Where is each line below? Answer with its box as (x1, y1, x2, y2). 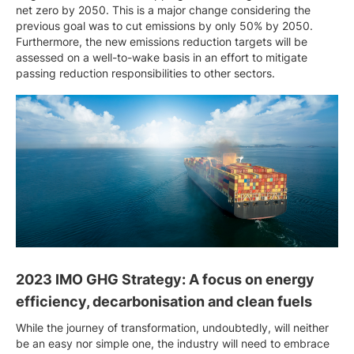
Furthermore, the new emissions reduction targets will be (16, 34, 307, 48)
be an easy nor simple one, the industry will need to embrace (16, 337, 330, 351)
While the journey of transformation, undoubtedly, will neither (16, 321, 329, 335)
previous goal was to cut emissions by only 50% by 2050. (16, 18, 313, 32)
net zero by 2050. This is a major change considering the (16, 2, 311, 17)
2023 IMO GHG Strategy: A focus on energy (16, 271, 314, 288)
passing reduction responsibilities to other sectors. (16, 66, 275, 80)
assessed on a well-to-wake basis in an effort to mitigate (16, 50, 307, 64)
